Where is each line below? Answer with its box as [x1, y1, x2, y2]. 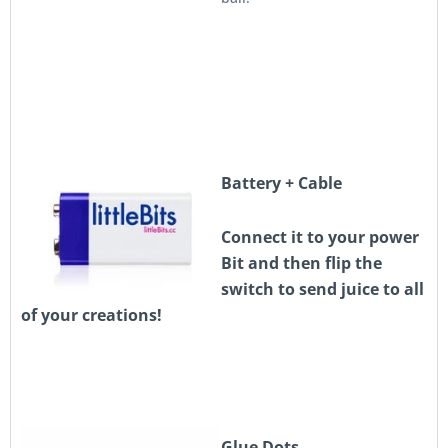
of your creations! [21, 304, 162, 326]
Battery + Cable [221, 172, 342, 194]
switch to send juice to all [221, 278, 424, 300]
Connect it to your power [221, 226, 419, 248]
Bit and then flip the [221, 252, 382, 274]
